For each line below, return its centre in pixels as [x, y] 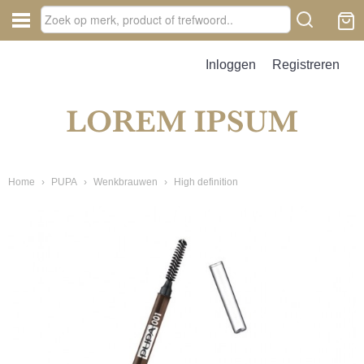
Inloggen [231, 65]
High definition [206, 182]
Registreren [306, 65]
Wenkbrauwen [126, 182]
